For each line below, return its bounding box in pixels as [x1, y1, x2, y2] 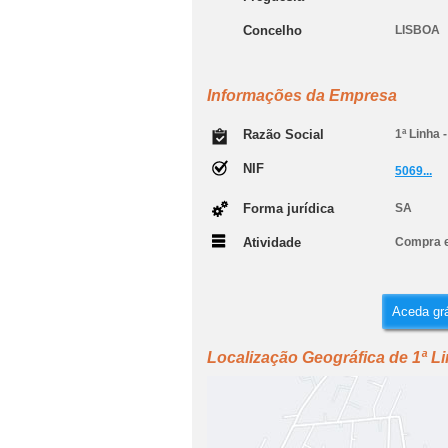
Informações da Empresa [207, 87, 397, 104]
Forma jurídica [243, 201, 334, 216]
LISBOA [395, 23, 440, 37]
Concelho [243, 23, 302, 38]
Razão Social [243, 127, 324, 142]
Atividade [243, 235, 301, 250]
